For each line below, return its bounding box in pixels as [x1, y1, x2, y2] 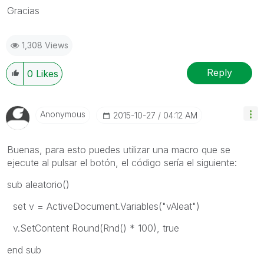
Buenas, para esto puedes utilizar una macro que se [7, 143, 230, 156]
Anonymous [40, 108, 85, 119]
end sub [7, 243, 41, 256]
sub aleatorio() [7, 178, 70, 190]
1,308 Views [22, 39, 68, 50]
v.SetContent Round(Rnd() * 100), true [7, 222, 179, 234]
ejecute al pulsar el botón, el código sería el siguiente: [7, 156, 237, 169]
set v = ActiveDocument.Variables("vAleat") [7, 200, 200, 212]
